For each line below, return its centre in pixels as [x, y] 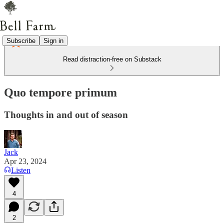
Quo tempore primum [60, 92]
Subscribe [21, 40]
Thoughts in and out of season [66, 114]
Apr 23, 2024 [25, 161]
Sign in [53, 40]
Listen [21, 170]
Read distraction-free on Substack [112, 59]
